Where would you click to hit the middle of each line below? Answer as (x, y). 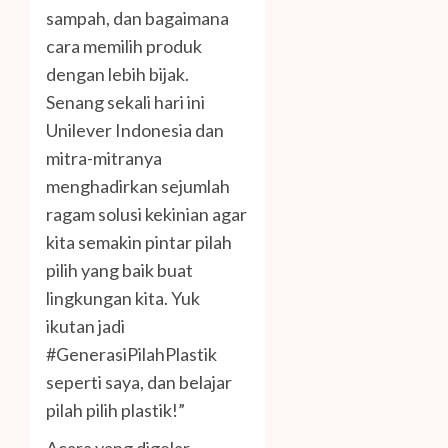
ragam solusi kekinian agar (146, 214)
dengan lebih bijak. (117, 74)
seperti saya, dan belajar (139, 382)
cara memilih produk (124, 46)
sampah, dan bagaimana (137, 18)
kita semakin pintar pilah (139, 242)
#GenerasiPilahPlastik (131, 354)
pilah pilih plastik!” (115, 410)
